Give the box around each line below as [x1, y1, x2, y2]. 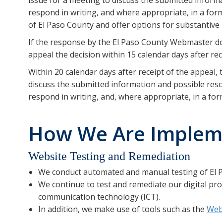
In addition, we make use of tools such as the [38, 203, 207, 215]
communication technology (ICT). [38, 191, 160, 202]
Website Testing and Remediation [28, 149, 190, 163]
